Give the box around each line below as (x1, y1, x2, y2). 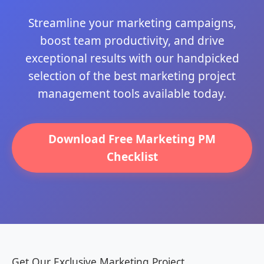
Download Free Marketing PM (48, 131, 216, 147)
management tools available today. (38, 86, 226, 102)
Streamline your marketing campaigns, (28, 15, 236, 31)
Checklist (106, 148, 158, 164)
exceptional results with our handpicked (25, 51, 239, 67)
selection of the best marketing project (28, 68, 236, 84)
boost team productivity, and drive (39, 33, 225, 49)
